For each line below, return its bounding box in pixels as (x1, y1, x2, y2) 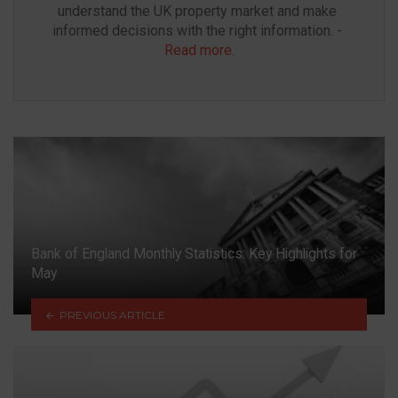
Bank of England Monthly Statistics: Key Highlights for (31, 245, 357, 263)
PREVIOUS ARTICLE (59, 307, 165, 322)
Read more (163, 42, 232, 60)
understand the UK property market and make (58, 3, 337, 20)
